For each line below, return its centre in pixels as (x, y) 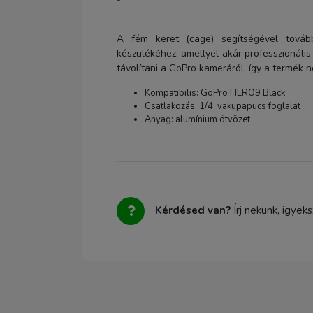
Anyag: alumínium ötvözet (197, 119)
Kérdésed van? (193, 210)
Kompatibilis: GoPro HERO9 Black (215, 93)
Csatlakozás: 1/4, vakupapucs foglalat (223, 106)
